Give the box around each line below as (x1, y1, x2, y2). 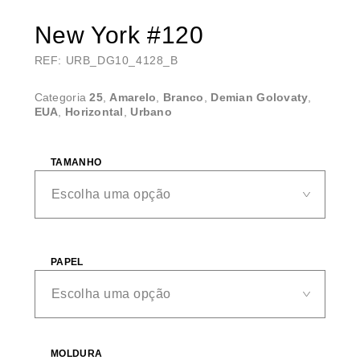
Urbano (130, 104, 173, 118)
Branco (163, 90, 204, 104)
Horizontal (64, 104, 124, 118)
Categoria (34, 90, 90, 104)
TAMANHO (50, 156, 102, 168)
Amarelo (109, 90, 157, 104)
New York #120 (34, 21, 204, 48)
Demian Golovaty (211, 90, 309, 104)
